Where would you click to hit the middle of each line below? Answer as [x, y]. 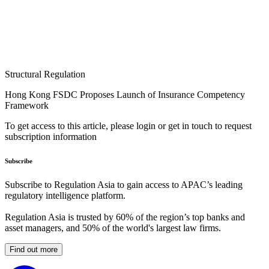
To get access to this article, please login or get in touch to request [128, 126]
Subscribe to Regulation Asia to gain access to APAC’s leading [124, 185]
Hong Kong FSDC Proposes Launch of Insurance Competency [125, 95]
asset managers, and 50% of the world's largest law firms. [113, 228]
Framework [27, 106]
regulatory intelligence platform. [65, 196]
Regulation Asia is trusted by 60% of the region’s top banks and [125, 217]
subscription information [51, 137]
